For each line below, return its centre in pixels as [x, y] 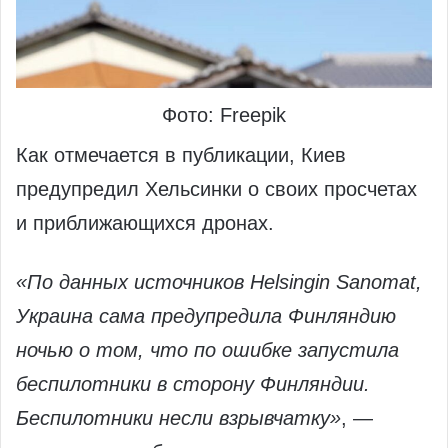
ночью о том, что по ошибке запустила [207, 350]
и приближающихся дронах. [145, 223]
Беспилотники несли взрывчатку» [178, 418]
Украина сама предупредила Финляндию [206, 316]
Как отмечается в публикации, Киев [181, 155]
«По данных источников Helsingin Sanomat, [219, 282]
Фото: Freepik [224, 115]
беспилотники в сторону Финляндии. [193, 384]
